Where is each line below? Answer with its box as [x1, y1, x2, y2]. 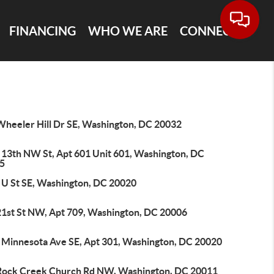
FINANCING [9, 23, 76, 38]
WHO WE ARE [88, 23, 168, 38]
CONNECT [180, 23, 239, 38]
